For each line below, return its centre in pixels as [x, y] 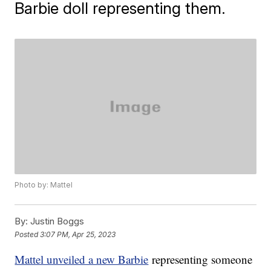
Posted [28, 234]
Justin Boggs [56, 221]
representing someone [201, 260]
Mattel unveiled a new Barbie [82, 260]
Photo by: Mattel [44, 185]
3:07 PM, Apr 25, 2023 [78, 234]
